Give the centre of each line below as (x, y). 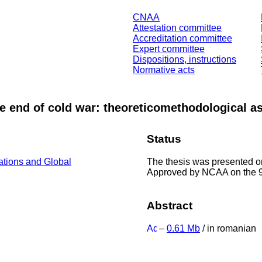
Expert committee (169, 49)
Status (164, 139)
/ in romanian (228, 228)
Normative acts (164, 70)
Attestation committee (177, 28)
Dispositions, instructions (185, 59)
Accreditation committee (182, 38)
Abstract (170, 205)
